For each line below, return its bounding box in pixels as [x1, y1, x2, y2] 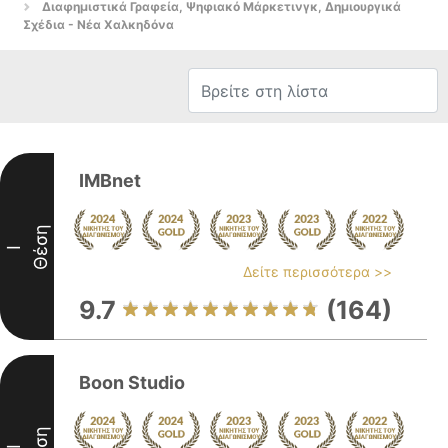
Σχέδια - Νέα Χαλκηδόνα [23, 17, 174, 32]
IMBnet [79, 170, 141, 191]
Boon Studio [79, 372, 185, 393]
